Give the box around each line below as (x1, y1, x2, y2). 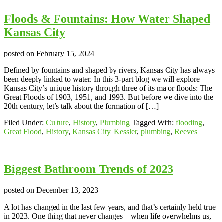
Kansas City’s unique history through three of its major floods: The (4, 83, 212, 92)
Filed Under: (4, 118, 46, 127)
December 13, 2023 (36, 186, 98, 195)
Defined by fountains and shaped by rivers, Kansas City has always (4, 65, 215, 74)
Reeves (174, 127, 197, 136)
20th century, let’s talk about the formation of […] (4, 101, 159, 110)
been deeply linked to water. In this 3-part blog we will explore (4, 74, 200, 83)
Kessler (114, 127, 137, 136)
